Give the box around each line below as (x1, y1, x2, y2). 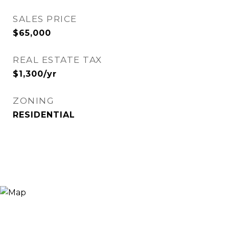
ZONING (13, 96, 54, 106)
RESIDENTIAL (13, 110, 75, 120)
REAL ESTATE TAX (13, 55, 102, 65)
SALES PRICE (13, 14, 77, 24)
